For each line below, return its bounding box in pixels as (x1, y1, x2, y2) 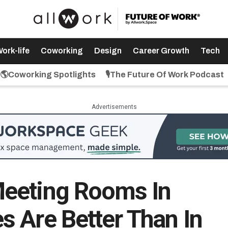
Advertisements (91, 103, 137, 110)
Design (94, 46, 122, 55)
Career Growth (132, 46, 189, 55)
